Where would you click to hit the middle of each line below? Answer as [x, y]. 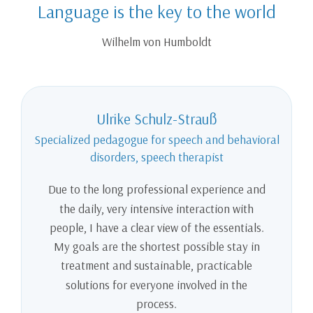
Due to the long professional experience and [156, 189]
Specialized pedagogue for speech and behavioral [156, 140]
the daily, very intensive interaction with [156, 208]
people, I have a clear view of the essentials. [156, 228]
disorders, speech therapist [156, 157]
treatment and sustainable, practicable [156, 265]
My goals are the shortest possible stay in [156, 247]
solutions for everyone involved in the [156, 284]
